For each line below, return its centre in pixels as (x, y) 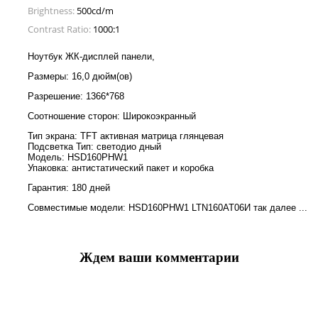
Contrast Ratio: (59, 29)
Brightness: (51, 10)
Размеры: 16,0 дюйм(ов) (80, 76)
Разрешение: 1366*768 (76, 96)
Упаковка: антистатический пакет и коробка (121, 168)
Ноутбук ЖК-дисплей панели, (91, 56)
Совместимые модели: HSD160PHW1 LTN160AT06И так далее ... (168, 207)
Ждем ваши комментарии (159, 258)
